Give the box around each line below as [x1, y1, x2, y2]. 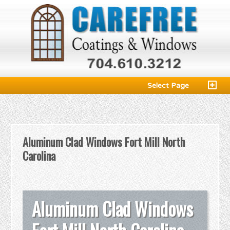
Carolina [23, 147, 56, 164]
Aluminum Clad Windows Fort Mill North [23, 133, 185, 150]
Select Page [147, 81, 189, 90]
